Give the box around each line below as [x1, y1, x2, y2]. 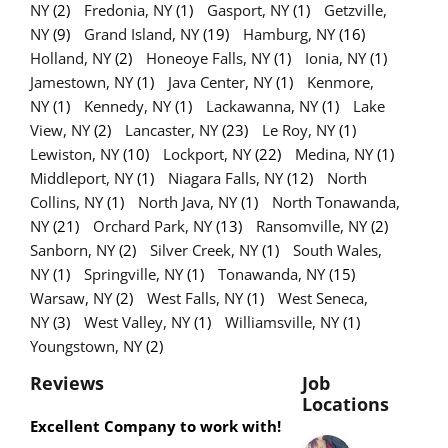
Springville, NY [84, 263, 183, 284]
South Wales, [293, 239, 382, 260]
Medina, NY [295, 143, 373, 164]
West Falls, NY [147, 287, 243, 308]
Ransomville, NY [256, 215, 367, 236]
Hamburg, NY [243, 23, 335, 44]
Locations [301, 391, 389, 416]
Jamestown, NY [30, 71, 133, 92]
